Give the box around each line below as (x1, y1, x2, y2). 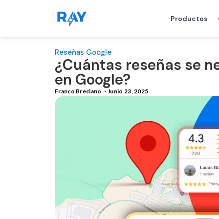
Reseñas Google (55, 47, 111, 57)
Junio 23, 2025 (108, 88, 149, 95)
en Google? (55, 70, 131, 89)
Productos (171, 14, 208, 23)
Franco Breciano (55, 88, 102, 95)
